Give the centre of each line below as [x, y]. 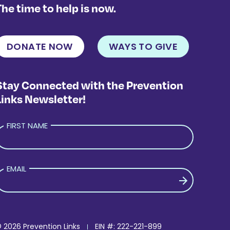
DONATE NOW [40, 46]
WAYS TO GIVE [143, 46]
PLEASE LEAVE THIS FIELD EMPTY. [62, 214]
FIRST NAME [27, 125]
